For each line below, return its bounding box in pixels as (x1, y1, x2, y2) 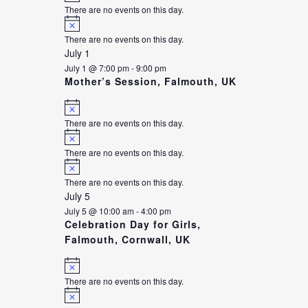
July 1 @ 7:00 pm (64, 61, 129, 74)
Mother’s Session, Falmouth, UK (64, 74, 236, 88)
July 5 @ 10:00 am (64, 205, 134, 217)
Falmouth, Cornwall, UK (64, 232, 190, 247)
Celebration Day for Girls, (64, 217, 201, 232)
